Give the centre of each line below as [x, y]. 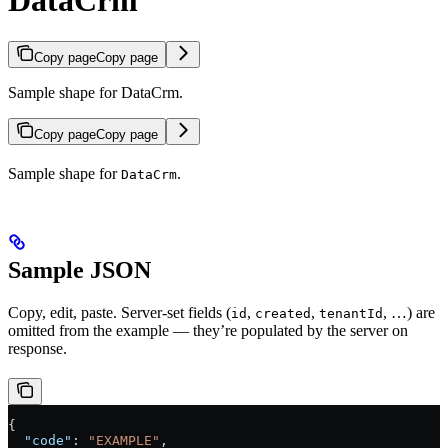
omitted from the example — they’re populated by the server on [208, 330]
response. [37, 348]
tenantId [351, 313]
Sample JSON [79, 269]
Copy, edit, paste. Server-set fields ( [119, 312]
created [283, 313]
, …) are [409, 312]
